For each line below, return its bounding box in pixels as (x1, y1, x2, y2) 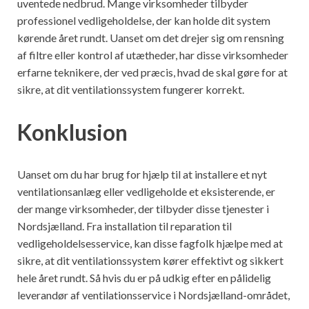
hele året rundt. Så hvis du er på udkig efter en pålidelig (17, 271, 271, 285)
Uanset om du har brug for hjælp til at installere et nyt (17, 168, 267, 181)
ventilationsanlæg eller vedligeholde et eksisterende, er (17, 185, 275, 199)
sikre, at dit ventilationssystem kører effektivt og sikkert (17, 254, 283, 268)
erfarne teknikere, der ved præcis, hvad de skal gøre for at (17, 65, 288, 79)
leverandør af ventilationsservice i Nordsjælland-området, (17, 288, 290, 302)
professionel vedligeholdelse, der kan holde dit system (17, 13, 270, 27)
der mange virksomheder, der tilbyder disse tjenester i (17, 202, 269, 216)
